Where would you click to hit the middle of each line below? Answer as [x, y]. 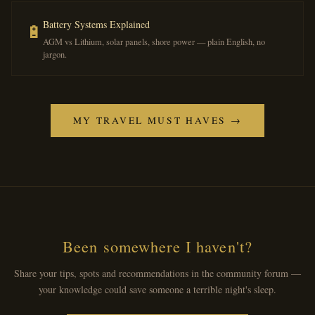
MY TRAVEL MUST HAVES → [157, 120]
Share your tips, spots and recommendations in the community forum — [157, 273]
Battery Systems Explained [96, 24]
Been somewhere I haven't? [157, 246]
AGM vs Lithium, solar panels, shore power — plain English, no [154, 42]
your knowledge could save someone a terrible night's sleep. [157, 289]
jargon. [55, 54]
